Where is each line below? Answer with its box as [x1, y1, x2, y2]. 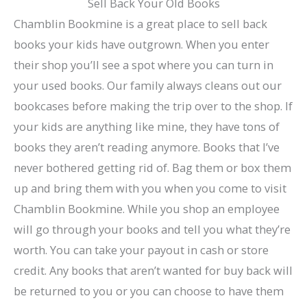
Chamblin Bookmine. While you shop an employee [14, 200, 280, 217]
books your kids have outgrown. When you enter [14, 36, 269, 52]
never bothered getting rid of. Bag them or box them [14, 159, 291, 175]
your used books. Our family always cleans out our [14, 77, 282, 93]
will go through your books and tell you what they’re [14, 221, 291, 237]
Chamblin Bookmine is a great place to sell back [14, 15, 267, 32]
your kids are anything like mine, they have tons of [14, 118, 280, 134]
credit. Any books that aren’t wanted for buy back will [14, 262, 293, 278]
